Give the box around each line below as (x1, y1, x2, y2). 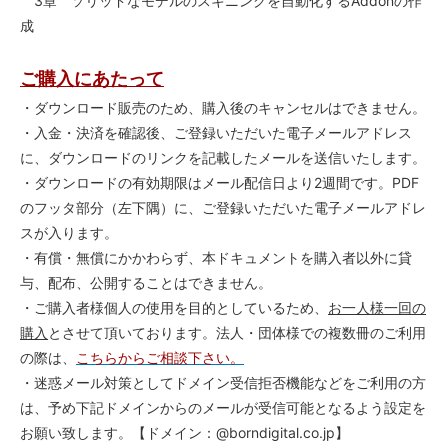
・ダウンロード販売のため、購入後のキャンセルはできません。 (20, 99, 426, 117)
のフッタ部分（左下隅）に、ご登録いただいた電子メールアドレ (20, 199, 426, 217)
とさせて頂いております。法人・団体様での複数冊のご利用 (48, 324, 426, 342)
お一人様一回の (328, 299, 426, 317)
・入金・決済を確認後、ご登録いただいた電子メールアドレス (20, 124, 412, 142)
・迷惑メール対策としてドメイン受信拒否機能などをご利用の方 (20, 374, 426, 392)
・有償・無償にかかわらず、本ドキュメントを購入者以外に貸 (20, 249, 412, 267)
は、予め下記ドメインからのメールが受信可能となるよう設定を (20, 399, 426, 417)
